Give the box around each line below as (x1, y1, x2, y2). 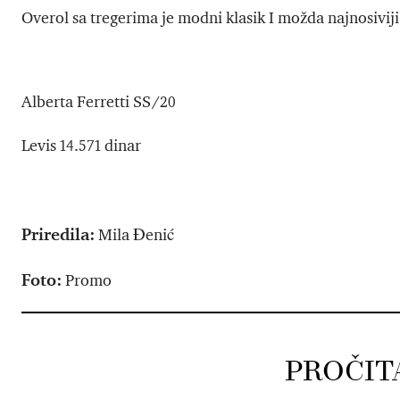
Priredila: (21, 223, 95, 245)
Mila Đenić (95, 225, 174, 246)
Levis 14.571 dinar (21, 136, 141, 156)
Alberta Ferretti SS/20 (21, 92, 176, 112)
